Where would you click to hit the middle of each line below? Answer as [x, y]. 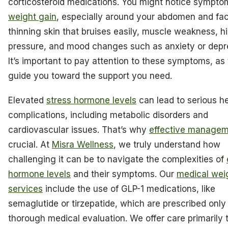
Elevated [27, 100]
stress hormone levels [91, 100]
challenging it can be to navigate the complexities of [117, 159]
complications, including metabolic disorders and [108, 115]
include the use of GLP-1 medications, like [129, 189]
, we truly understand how [167, 144]
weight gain [32, 17]
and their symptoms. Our [124, 174]
